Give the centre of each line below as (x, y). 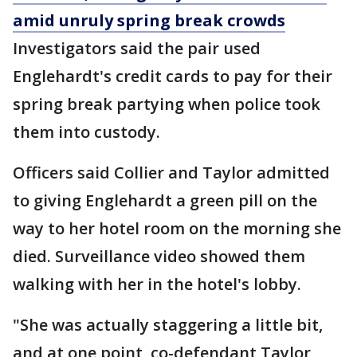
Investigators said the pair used (137, 49)
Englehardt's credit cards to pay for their (173, 76)
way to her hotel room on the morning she (177, 229)
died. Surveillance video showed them (159, 257)
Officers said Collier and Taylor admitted (171, 173)
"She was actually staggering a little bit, (168, 325)
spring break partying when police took (167, 104)
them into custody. (86, 132)
